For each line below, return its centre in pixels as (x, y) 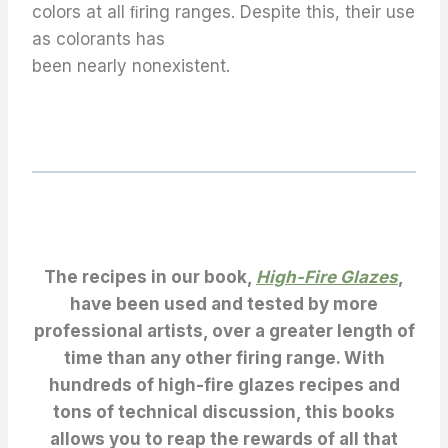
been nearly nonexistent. (131, 66)
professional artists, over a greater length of (224, 331)
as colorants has (98, 39)
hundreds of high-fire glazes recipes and (224, 385)
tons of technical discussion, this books (224, 412)
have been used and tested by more (224, 304)
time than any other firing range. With (224, 358)
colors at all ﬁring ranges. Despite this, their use (223, 12)
